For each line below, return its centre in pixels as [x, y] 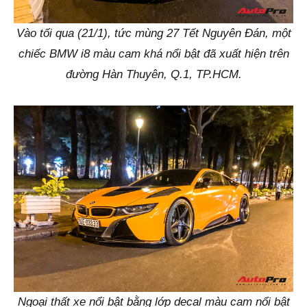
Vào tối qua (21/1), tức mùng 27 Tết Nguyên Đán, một [153, 34]
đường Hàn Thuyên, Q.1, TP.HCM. [153, 75]
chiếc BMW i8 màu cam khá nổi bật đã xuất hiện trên [153, 54]
